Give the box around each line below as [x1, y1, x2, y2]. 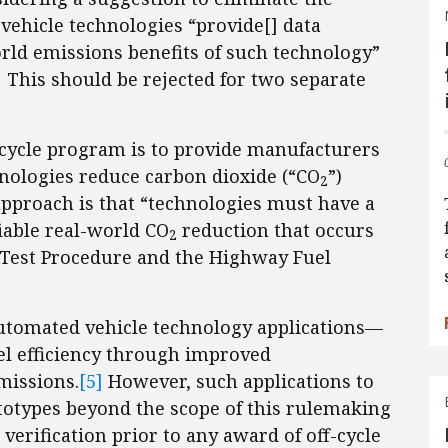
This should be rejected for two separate [2, 67, 366, 91]
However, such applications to [103, 369, 374, 393]
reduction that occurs [177, 218, 374, 242]
